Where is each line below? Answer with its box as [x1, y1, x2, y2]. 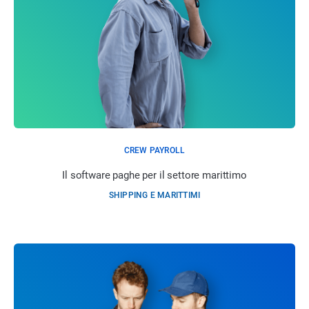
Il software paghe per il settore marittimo [62, 169, 247, 182]
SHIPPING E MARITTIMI [108, 190, 201, 201]
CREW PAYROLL [123, 146, 186, 156]
